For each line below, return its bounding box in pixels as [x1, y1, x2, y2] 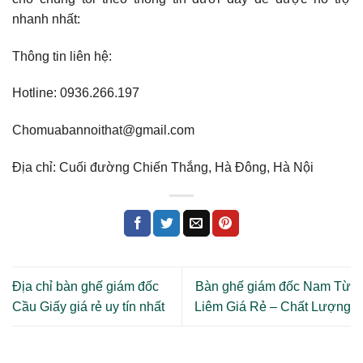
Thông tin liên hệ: [12, 49, 112, 63]
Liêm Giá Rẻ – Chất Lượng [194, 300, 351, 314]
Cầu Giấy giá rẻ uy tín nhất [12, 300, 164, 314]
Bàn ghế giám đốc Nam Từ [195, 280, 351, 294]
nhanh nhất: [12, 11, 80, 26]
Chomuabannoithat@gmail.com [12, 123, 194, 138]
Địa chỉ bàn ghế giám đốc [12, 280, 159, 294]
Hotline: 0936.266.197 [12, 86, 139, 100]
